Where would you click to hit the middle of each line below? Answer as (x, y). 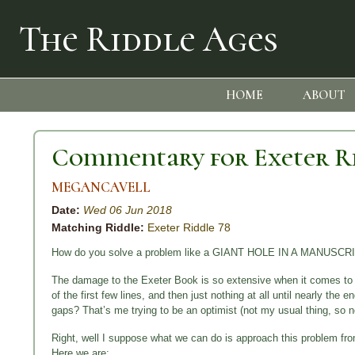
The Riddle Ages (149, 40)
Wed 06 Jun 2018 (128, 210)
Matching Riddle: (98, 228)
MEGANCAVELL (101, 188)
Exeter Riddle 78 (189, 228)
